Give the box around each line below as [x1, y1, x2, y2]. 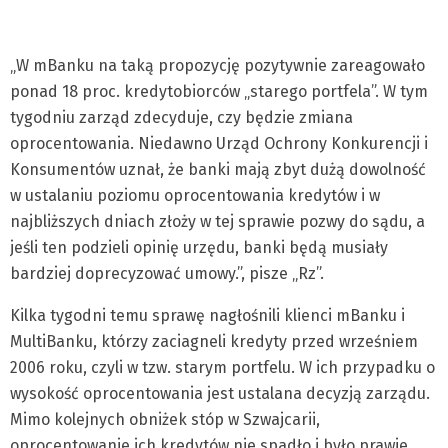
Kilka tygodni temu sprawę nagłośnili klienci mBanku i [10, 306, 405, 325]
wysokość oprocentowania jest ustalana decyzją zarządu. [10, 384, 430, 403]
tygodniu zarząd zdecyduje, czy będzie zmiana [10, 108, 353, 127]
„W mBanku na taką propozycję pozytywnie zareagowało [10, 56, 425, 75]
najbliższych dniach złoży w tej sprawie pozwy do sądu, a [10, 212, 425, 231]
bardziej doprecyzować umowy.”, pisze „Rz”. [10, 264, 324, 283]
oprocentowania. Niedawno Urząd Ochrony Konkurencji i [10, 134, 428, 153]
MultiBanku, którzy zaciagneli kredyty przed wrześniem [10, 332, 418, 351]
